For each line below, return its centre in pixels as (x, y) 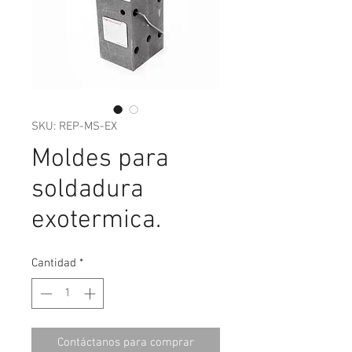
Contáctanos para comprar (126, 342)
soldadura (88, 190)
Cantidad (54, 263)
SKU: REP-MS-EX (74, 126)
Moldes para (100, 159)
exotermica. (96, 221)
